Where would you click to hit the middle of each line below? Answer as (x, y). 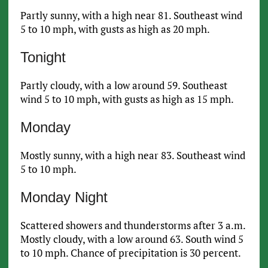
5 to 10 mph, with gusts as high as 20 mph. (116, 29)
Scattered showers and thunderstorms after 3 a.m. (133, 226)
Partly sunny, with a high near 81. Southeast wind (131, 16)
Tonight (43, 57)
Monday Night (64, 197)
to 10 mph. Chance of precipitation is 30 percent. (130, 253)
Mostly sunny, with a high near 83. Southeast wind (133, 156)
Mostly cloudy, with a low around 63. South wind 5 (132, 239)
